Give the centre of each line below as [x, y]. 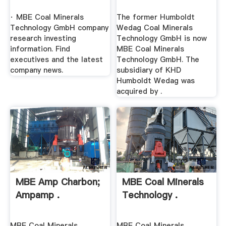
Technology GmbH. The [158, 60]
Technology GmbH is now [162, 39]
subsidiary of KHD [149, 70]
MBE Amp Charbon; [58, 182]
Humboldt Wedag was [156, 81]
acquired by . [139, 92]
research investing [43, 39]
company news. [36, 70]
